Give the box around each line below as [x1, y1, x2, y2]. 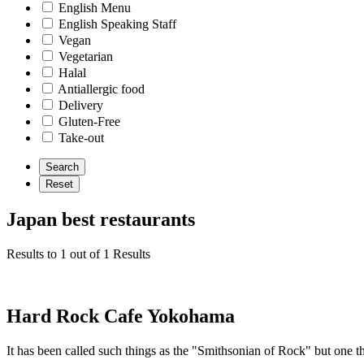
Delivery [58, 98, 103, 112]
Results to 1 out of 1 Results [6, 246, 150, 261]
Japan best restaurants [6, 208, 195, 230]
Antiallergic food [58, 82, 145, 96]
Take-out [58, 131, 104, 145]
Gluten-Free [58, 115, 120, 128]
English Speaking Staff [58, 17, 176, 31]
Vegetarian [58, 50, 113, 63]
